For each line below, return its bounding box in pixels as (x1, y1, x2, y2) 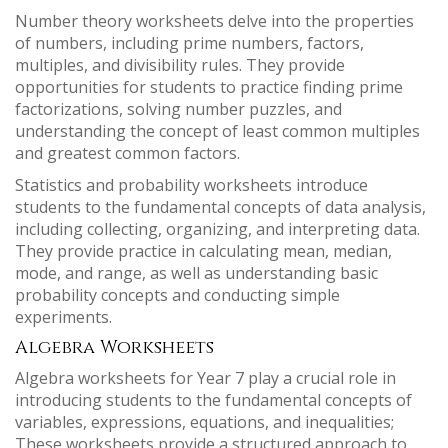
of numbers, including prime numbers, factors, (15, 32, 364, 54)
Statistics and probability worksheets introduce (15, 174, 368, 196)
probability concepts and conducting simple (15, 284, 340, 306)
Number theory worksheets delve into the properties (15, 10, 414, 32)
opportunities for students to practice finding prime (15, 76, 403, 98)
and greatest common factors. (15, 142, 240, 164)
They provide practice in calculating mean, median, (15, 240, 392, 262)
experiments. (15, 306, 112, 328)
